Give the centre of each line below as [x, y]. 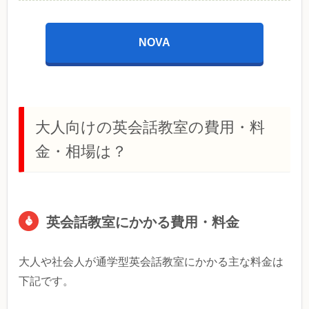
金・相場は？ [81, 151]
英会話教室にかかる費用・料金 [143, 222]
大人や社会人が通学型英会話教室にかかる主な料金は [151, 261]
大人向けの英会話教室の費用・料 [150, 127]
